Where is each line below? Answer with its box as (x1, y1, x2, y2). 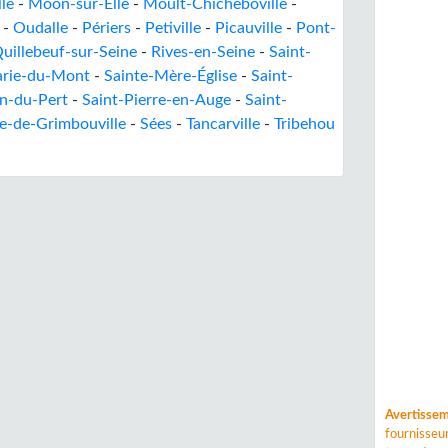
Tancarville (186, 116, 260, 132)
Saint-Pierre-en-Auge (82, 92, 231, 108)
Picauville (215, 20, 282, 36)
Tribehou (274, 116, 335, 132)
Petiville (145, 20, 201, 36)
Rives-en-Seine (151, 44, 255, 60)
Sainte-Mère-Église (104, 68, 237, 84)
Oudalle (13, 20, 68, 36)
